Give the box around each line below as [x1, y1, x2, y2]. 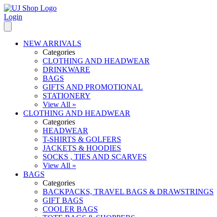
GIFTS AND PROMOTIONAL [43, 83, 143, 91]
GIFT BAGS [43, 196, 83, 204]
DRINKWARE [43, 65, 90, 74]
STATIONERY [43, 92, 91, 100]
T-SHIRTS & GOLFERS [43, 135, 121, 143]
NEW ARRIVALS [23, 39, 81, 47]
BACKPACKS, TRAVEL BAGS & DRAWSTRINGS [43, 187, 214, 196]
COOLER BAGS [43, 205, 98, 213]
